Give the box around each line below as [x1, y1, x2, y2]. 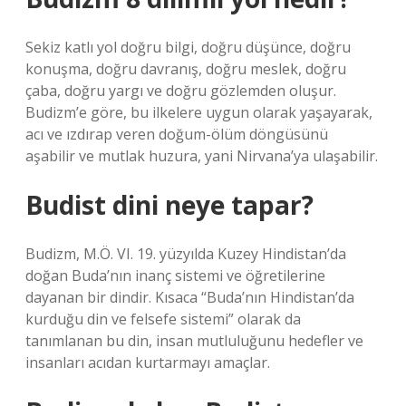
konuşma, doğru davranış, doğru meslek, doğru [25, 59, 346, 79]
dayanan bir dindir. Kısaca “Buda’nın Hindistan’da [25, 287, 354, 307]
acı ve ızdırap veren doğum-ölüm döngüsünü [25, 124, 328, 144]
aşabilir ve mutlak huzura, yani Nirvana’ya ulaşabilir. [25, 146, 378, 166]
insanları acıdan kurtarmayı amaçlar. [25, 353, 270, 372]
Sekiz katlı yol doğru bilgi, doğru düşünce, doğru [25, 37, 351, 57]
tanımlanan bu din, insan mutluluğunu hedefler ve [25, 331, 363, 351]
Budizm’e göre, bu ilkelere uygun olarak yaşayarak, [25, 102, 372, 122]
